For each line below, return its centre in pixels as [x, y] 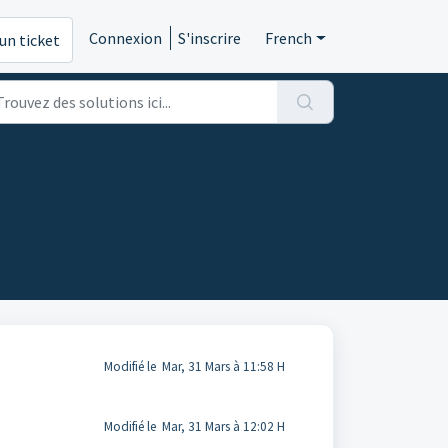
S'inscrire [210, 38]
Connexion [126, 38]
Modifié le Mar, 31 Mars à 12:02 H [194, 426]
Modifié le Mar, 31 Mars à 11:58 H [194, 366]
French [289, 38]
